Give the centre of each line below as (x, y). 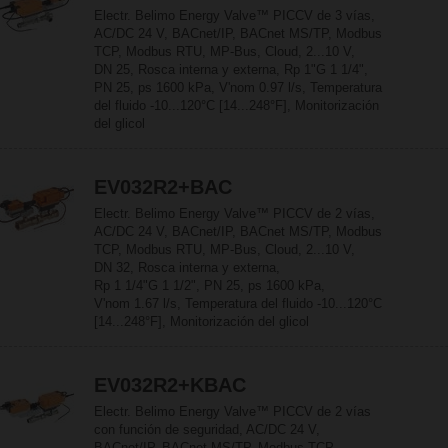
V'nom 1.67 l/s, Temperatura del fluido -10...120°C (238, 303)
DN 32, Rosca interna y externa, (187, 267)
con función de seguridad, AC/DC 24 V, (207, 429)
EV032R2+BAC (163, 187)
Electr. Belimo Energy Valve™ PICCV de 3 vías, (234, 15)
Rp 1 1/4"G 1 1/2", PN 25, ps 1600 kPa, (209, 285)
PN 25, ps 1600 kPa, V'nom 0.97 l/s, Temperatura (238, 87)
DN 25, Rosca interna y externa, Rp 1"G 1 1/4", (231, 69)
